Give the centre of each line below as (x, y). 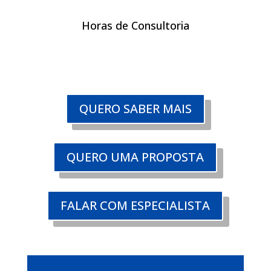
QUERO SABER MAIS (135, 109)
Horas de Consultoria (135, 26)
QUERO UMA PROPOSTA (135, 157)
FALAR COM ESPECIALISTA (135, 206)
